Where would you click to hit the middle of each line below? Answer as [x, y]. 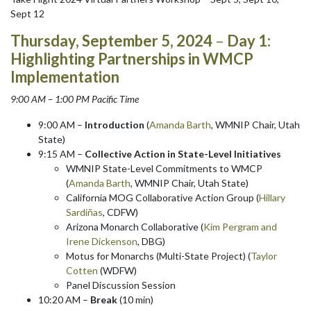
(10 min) [135, 299]
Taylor [264, 255]
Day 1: [249, 40]
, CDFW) [120, 212]
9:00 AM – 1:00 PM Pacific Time [75, 99]
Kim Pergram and [240, 226]
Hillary [272, 197]
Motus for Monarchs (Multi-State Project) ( [158, 255]
